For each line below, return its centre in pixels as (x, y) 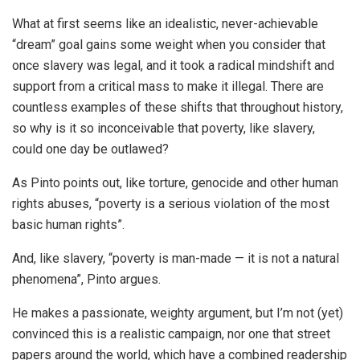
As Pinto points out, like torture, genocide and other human (175, 183)
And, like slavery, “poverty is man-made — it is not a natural (176, 259)
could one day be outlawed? (90, 149)
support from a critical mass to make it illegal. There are (168, 87)
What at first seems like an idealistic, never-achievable (165, 24)
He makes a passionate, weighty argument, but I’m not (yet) (178, 313)
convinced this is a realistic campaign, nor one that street (171, 334)
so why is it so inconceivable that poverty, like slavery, (164, 129)
